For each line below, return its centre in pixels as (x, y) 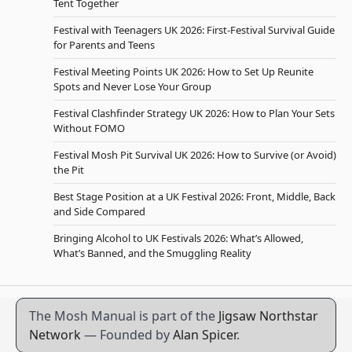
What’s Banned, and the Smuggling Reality (152, 253)
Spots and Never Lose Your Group (132, 87)
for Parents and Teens (104, 45)
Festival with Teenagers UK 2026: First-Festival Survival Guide (194, 30)
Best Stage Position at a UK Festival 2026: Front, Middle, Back (194, 197)
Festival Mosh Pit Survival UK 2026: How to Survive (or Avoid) (195, 155)
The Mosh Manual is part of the (124, 316)
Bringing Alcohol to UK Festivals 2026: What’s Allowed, (178, 238)
